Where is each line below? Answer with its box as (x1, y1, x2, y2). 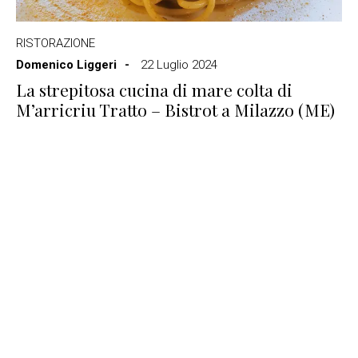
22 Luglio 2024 (141, 58, 217, 72)
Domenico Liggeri (16, 58, 117, 72)
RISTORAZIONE (16, 36, 95, 50)
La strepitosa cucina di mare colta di (16, 78, 292, 101)
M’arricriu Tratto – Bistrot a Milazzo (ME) (16, 98, 335, 121)
